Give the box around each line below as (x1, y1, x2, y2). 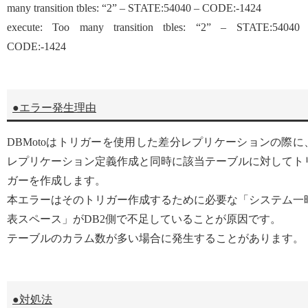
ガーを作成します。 (7, 175, 106, 187)
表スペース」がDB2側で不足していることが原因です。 (7, 213, 281, 225)
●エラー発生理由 (12, 101, 96, 113)
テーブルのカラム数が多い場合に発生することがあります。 (7, 232, 304, 245)
